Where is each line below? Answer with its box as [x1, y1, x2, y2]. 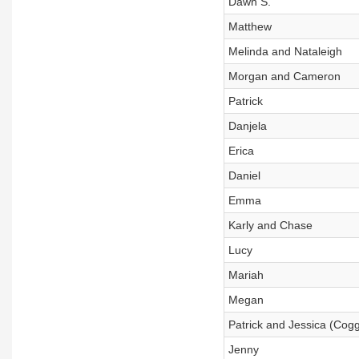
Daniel [228, 169, 260, 182]
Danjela [228, 119, 267, 132]
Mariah [228, 268, 264, 281]
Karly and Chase [228, 219, 313, 232]
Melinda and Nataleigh [228, 45, 342, 58]
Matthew [228, 20, 272, 33]
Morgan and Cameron [228, 70, 341, 83]
